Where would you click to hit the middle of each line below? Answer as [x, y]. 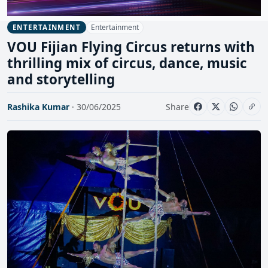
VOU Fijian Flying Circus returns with [131, 47]
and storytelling [61, 80]
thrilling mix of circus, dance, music [127, 63]
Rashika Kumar [38, 106]
